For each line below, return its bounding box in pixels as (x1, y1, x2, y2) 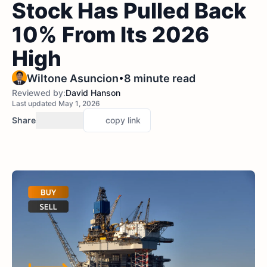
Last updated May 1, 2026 (12, 99, 100, 108)
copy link (105, 115, 141, 125)
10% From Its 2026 (12, 21, 209, 48)
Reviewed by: (12, 88, 66, 98)
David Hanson (66, 88, 120, 98)
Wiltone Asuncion (27, 72, 119, 85)
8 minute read (124, 72, 195, 85)
